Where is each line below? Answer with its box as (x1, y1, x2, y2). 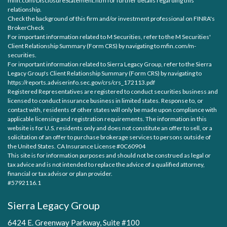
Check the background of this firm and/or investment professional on (8, 15, 194, 22)
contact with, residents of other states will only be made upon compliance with (8, 106, 217, 113)
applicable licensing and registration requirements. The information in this (8, 115, 207, 123)
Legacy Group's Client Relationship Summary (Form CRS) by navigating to (8, 69, 202, 77)
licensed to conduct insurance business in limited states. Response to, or (8, 97, 203, 104)
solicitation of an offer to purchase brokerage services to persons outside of (8, 133, 211, 141)
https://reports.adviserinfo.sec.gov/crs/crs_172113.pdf (8, 79, 155, 86)
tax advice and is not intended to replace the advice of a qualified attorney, (8, 161, 205, 168)
